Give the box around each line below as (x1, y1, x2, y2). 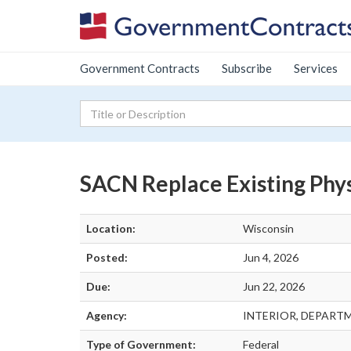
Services (294, 61, 338, 75)
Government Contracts (80, 61, 200, 75)
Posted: (86, 251, 128, 264)
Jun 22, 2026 (243, 280, 305, 293)
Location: (86, 222, 136, 235)
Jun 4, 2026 (243, 251, 299, 264)
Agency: (86, 309, 127, 322)
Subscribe (222, 61, 272, 75)
